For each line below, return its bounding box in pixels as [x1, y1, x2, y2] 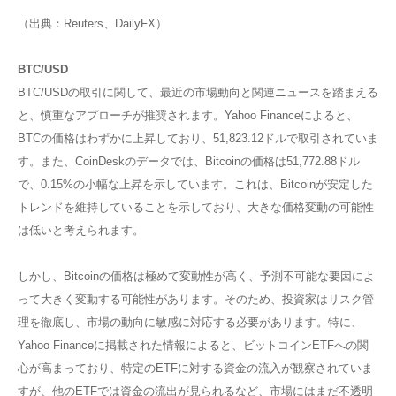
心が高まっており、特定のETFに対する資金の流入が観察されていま [18, 362, 373, 376]
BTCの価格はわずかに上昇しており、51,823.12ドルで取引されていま [18, 132, 378, 146]
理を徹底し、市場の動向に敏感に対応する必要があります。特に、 [18, 316, 362, 330]
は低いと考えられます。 [18, 224, 144, 238]
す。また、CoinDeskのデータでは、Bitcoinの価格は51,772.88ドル [18, 155, 360, 169]
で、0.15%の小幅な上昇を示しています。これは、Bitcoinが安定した [18, 178, 373, 192]
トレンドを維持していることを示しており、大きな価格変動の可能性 [18, 201, 374, 215]
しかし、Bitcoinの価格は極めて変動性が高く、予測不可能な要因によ [18, 270, 375, 284]
